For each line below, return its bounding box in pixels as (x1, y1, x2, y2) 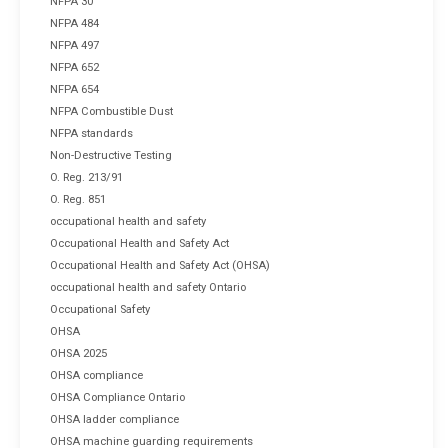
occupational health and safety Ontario (50, 280, 246, 294)
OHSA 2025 (50, 346, 107, 360)
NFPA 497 (50, 38, 99, 52)
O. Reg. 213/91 (50, 170, 123, 184)
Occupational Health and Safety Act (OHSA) (50, 258, 270, 272)
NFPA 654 (50, 82, 99, 96)
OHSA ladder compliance (50, 412, 179, 426)
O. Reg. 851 (50, 192, 106, 206)
